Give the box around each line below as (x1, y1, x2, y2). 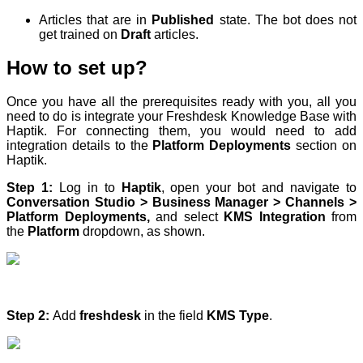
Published (152, 12, 220, 27)
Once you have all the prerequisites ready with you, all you (6, 95, 357, 109)
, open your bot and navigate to (160, 181, 357, 195)
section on (296, 139, 357, 153)
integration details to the (6, 139, 153, 153)
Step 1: (6, 181, 53, 195)
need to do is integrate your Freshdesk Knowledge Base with (6, 109, 357, 124)
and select (156, 210, 224, 224)
